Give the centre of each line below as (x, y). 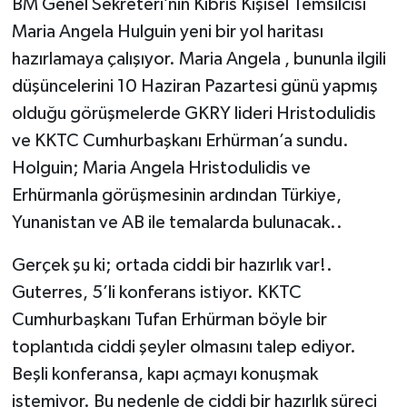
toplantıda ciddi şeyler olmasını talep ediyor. (184, 347)
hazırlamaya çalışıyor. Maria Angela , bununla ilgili (199, 60)
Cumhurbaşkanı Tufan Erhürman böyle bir (169, 320)
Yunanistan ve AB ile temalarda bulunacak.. (177, 223)
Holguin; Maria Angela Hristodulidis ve (161, 169)
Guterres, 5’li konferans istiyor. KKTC (156, 293)
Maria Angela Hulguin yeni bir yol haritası (167, 32)
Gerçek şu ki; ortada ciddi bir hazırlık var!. (172, 266)
